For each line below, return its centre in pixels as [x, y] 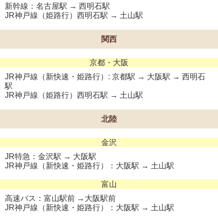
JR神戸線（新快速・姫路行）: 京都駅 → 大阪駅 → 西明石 [105, 76]
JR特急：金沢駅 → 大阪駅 [51, 156]
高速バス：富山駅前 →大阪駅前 [60, 198]
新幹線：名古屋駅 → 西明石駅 [57, 6]
